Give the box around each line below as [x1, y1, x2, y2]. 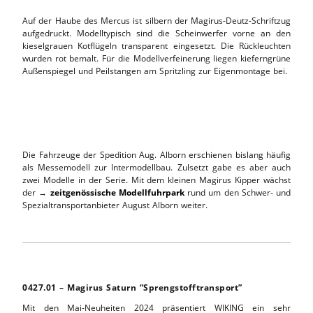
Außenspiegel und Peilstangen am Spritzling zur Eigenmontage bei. [22, 64, 287, 77]
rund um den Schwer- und [184, 186, 291, 198]
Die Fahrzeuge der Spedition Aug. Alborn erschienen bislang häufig [22, 148, 291, 161]
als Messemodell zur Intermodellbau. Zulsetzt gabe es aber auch [22, 161, 291, 173]
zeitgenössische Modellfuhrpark [50, 186, 184, 198]
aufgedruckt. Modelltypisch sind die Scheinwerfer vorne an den [22, 27, 291, 39]
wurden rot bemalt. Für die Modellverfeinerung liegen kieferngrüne [22, 52, 291, 64]
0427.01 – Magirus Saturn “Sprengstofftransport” [22, 281, 242, 293]
